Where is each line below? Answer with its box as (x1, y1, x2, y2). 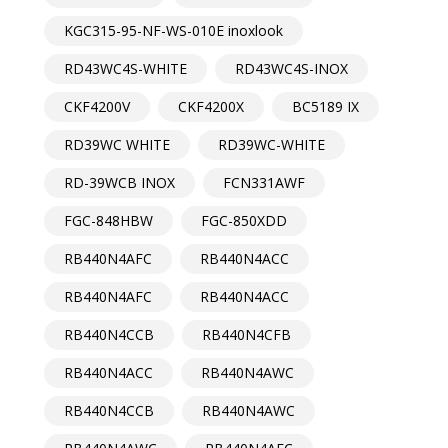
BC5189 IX (292, 97, 359, 117)
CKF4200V (64, 97, 130, 117)
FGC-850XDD (201, 211, 287, 231)
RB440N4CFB (202, 325, 291, 345)
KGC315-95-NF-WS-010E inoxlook (64, 21, 283, 41)
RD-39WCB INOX (64, 173, 175, 193)
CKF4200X (178, 97, 244, 117)
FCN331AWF (223, 173, 305, 193)
